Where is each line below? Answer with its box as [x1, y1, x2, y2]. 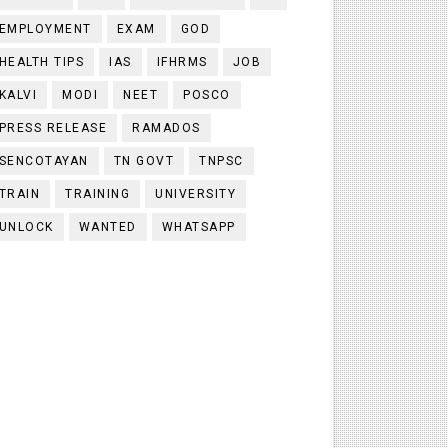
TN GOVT [113, 154, 175, 168]
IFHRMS [156, 55, 208, 69]
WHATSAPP [161, 220, 236, 234]
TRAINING [65, 187, 131, 201]
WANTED [78, 220, 137, 234]
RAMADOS [132, 121, 201, 135]
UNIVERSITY [155, 187, 237, 201]
